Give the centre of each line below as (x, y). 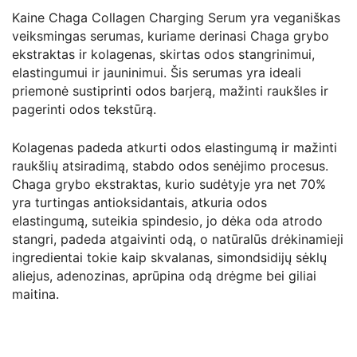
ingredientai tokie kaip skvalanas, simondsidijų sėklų (169, 257)
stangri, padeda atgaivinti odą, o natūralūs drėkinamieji (178, 239)
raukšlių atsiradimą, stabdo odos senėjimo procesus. (170, 165)
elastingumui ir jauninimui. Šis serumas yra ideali (157, 72)
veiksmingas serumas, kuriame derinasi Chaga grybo (171, 35)
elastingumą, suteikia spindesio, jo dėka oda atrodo (167, 220)
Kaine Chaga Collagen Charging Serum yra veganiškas (176, 17)
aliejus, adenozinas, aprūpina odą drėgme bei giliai (164, 275)
